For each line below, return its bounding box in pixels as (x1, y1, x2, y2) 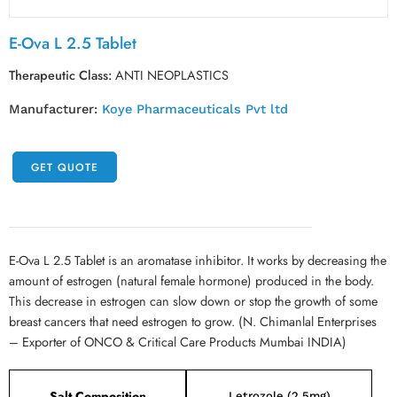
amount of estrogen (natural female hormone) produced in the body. (9, 271, 374, 290)
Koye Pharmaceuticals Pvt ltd (102, 102, 288, 117)
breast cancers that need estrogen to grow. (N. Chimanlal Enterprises (9, 312, 377, 331)
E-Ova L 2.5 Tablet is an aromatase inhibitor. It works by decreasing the (9, 251, 386, 269)
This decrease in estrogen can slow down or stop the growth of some (9, 292, 378, 310)
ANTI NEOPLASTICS (115, 66, 229, 84)
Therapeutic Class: (9, 66, 112, 84)
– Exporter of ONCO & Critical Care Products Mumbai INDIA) (9, 332, 346, 351)
